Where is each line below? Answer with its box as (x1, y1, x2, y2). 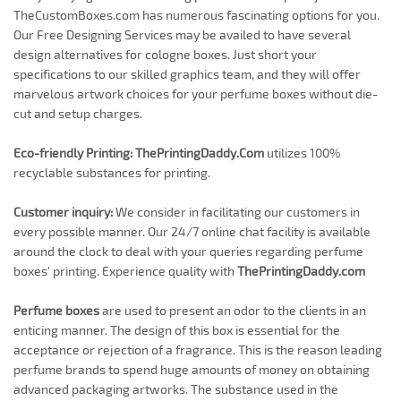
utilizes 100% (264, 145, 341, 161)
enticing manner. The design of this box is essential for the (13, 322, 340, 338)
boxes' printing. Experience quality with (13, 263, 237, 279)
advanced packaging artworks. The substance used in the (13, 381, 338, 397)
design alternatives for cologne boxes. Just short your (13, 47, 317, 63)
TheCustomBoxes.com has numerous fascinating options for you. (13, 7, 380, 23)
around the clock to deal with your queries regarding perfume (13, 243, 363, 260)
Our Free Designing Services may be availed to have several (13, 27, 351, 43)
